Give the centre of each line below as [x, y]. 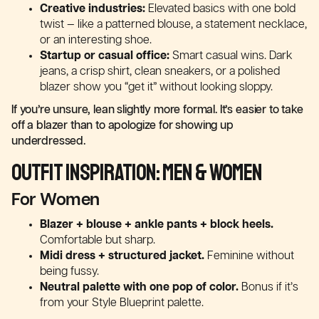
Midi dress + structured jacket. [122, 256]
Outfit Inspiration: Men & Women [137, 173]
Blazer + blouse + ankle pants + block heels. [157, 225]
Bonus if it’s [268, 287]
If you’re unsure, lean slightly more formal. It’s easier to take [157, 110]
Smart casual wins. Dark [231, 56]
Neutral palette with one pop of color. [139, 287]
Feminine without [249, 256]
